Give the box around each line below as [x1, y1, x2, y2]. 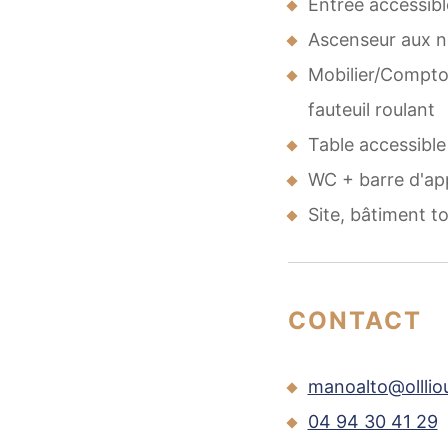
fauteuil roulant [307, 98, 435, 120]
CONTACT [287, 305, 422, 335]
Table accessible [307, 133, 446, 155]
